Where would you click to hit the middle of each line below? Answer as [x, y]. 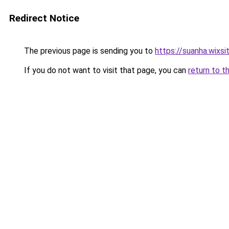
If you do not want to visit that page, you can [105, 70]
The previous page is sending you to [88, 51]
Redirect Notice [44, 18]
